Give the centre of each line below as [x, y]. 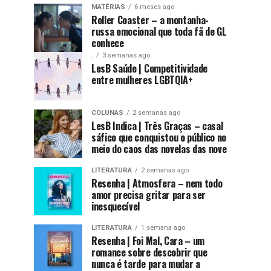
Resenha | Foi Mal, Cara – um [148, 240]
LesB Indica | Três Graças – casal [157, 126]
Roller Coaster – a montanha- [150, 20]
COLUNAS [107, 113]
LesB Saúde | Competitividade [150, 68]
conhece [108, 43]
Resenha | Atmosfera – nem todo [157, 183]
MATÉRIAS [108, 7]
